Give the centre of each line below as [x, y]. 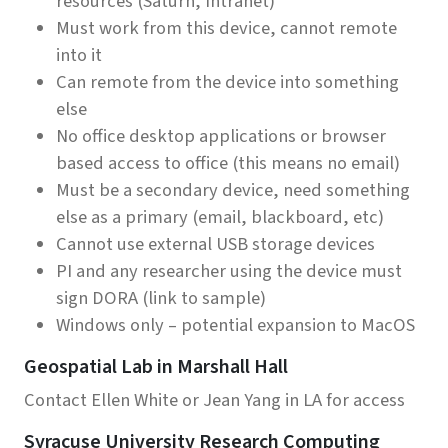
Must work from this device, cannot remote [226, 27]
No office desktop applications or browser [221, 135]
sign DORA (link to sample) [161, 297]
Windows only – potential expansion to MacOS [235, 324]
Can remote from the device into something [227, 81]
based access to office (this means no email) [228, 162]
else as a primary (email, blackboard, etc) [220, 216]
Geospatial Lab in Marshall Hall [156, 366]
